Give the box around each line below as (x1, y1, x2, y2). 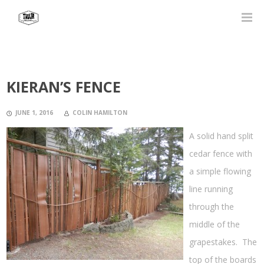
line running (189, 183, 233, 194)
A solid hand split (189, 130, 254, 141)
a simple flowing (189, 166, 252, 177)
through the (189, 201, 235, 212)
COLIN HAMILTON (72, 108, 128, 117)
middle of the (189, 219, 240, 230)
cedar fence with (189, 148, 253, 159)
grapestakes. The (189, 236, 258, 247)
